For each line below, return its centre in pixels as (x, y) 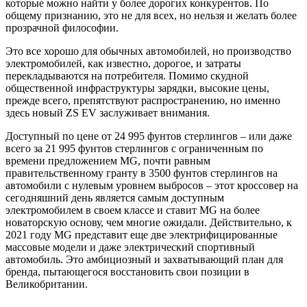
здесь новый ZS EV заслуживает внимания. (108, 112)
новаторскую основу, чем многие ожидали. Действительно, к (149, 222)
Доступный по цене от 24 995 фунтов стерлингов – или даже (149, 136)
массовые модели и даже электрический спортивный (130, 247)
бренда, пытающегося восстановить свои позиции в (127, 271)
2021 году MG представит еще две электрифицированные (142, 234)
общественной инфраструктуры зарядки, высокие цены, (137, 88)
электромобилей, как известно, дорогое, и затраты (123, 63)
